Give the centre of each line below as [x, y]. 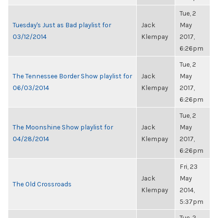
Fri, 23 [189, 166]
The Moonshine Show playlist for [63, 127]
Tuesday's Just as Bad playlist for [62, 25]
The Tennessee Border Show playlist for [72, 76]
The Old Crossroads [42, 184]
